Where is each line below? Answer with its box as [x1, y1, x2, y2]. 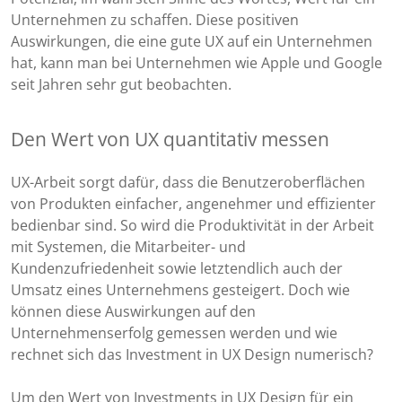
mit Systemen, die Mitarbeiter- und [11, 237, 246, 258]
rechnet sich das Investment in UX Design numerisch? [11, 345, 373, 365]
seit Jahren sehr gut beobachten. [11, 74, 232, 95]
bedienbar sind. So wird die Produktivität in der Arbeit [11, 215, 374, 236]
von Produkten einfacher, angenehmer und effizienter [11, 194, 376, 214]
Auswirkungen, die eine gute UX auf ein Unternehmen [11, 31, 372, 52]
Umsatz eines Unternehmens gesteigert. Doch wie [11, 280, 350, 301]
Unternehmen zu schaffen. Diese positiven [11, 10, 299, 31]
